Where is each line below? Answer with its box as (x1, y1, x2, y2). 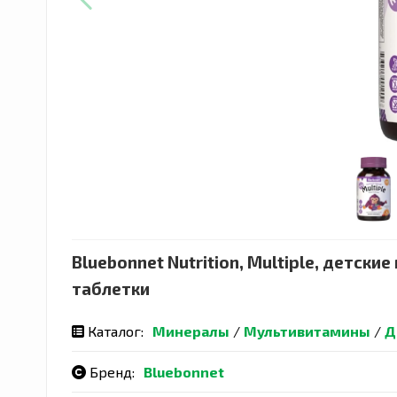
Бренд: (86, 362, 135, 380)
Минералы (152, 322, 230, 339)
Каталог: (84, 322, 144, 339)
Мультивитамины (244, 322, 370, 339)
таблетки (72, 277, 150, 299)
